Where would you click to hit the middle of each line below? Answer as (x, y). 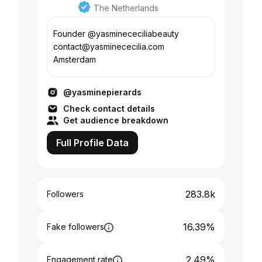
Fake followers (75, 227)
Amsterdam (75, 59)
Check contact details (109, 108)
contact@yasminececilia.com (109, 46)
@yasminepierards (102, 92)
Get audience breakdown (116, 120)
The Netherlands (126, 8)
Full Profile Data (92, 143)
